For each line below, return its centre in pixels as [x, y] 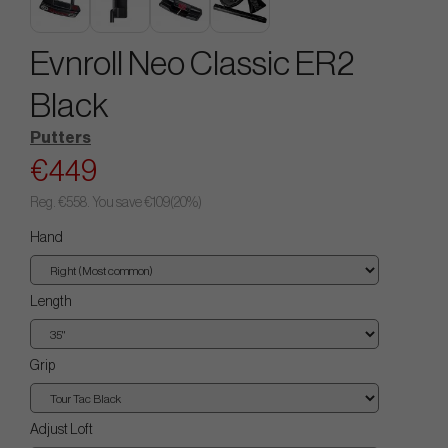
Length [51, 302]
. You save [115, 203]
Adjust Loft [61, 430]
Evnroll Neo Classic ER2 [192, 64]
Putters [60, 138]
